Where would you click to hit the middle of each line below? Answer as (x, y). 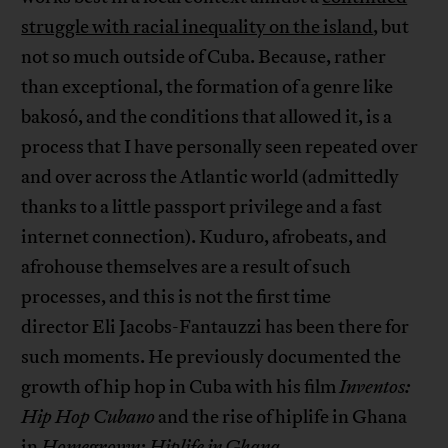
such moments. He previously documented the (211, 357)
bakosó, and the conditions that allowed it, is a (207, 117)
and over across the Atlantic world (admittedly (210, 177)
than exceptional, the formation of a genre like (207, 87)
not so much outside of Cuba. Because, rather (204, 57)
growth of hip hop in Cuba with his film (180, 387)
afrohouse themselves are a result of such (186, 267)
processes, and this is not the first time (176, 297)
